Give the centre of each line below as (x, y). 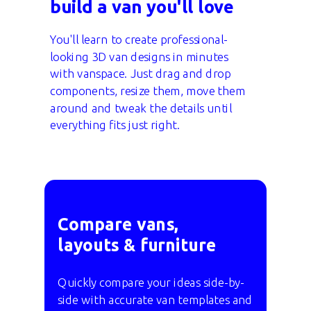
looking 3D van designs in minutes (139, 57)
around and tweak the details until (141, 108)
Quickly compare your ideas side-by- (151, 283)
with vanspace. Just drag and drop (141, 74)
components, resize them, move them (148, 91)
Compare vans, (118, 224)
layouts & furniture (137, 245)
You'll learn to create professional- (139, 40)
